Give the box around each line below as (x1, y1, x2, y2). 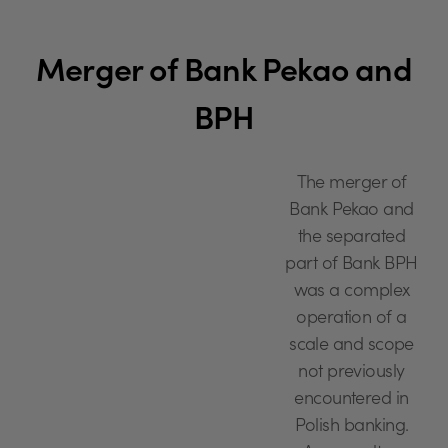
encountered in (294, 391, 409, 410)
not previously (298, 364, 405, 383)
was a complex (293, 283, 410, 302)
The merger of (296, 175, 407, 194)
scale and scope (289, 337, 414, 356)
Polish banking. (294, 418, 409, 437)
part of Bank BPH (285, 256, 418, 275)
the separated (298, 229, 405, 248)
